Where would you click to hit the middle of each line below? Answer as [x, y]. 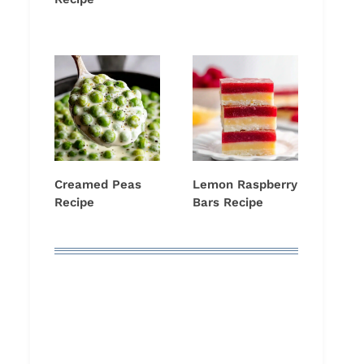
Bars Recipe [228, 203]
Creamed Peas [98, 185]
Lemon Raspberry [245, 185]
